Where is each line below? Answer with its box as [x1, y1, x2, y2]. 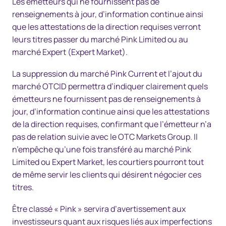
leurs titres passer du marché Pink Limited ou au [12, 34, 188, 45]
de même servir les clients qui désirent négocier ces [12, 169, 201, 180]
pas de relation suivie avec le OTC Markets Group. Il [12, 131, 198, 142]
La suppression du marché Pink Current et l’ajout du [12, 68, 202, 79]
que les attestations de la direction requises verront [12, 21, 201, 32]
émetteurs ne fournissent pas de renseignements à [12, 93, 201, 104]
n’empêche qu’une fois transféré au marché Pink [12, 144, 191, 155]
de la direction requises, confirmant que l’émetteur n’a [12, 119, 211, 130]
